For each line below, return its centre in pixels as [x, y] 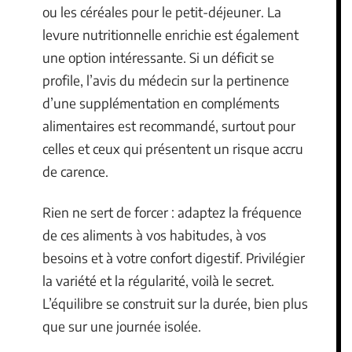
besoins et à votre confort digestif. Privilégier [174, 257]
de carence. [75, 172]
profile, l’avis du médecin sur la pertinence [166, 81]
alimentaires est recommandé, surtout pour [169, 126]
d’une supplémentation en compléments [161, 103]
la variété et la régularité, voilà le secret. [158, 280]
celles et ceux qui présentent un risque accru [173, 149]
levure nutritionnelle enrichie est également [170, 35]
